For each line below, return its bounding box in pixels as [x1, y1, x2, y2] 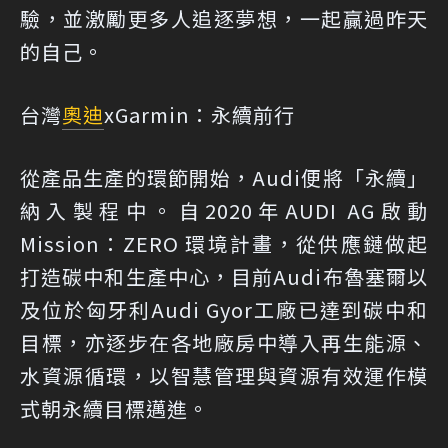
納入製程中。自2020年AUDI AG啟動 [20, 196, 428, 226]
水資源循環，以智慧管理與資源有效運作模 [20, 361, 428, 391]
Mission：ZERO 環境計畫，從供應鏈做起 [20, 229, 428, 259]
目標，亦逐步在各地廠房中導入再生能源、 [20, 328, 428, 358]
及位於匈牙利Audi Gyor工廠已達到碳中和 [20, 295, 428, 325]
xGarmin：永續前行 [104, 100, 295, 130]
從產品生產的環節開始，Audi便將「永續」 [20, 163, 428, 193]
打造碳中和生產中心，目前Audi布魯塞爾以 [20, 262, 428, 292]
